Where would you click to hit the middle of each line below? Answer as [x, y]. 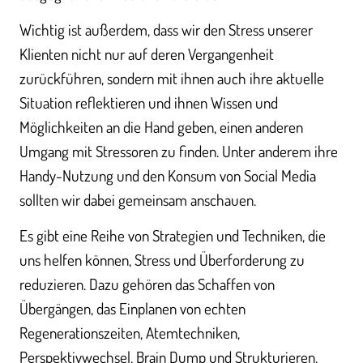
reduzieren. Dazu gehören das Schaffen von [147, 284]
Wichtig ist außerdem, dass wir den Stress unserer [166, 29]
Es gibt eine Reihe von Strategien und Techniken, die [173, 236]
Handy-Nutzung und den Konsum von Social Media [168, 175]
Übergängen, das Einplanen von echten [132, 309]
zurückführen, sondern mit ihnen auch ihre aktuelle [172, 78]
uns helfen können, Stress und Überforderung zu [162, 260]
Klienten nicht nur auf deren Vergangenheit [147, 53]
